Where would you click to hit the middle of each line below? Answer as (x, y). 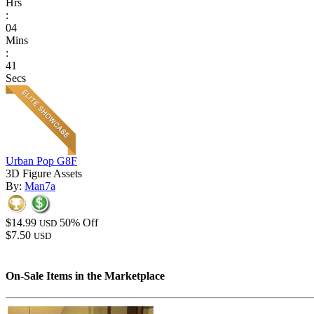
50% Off (79, 223)
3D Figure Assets (44, 174)
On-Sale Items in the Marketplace (85, 275)
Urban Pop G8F (41, 161)
